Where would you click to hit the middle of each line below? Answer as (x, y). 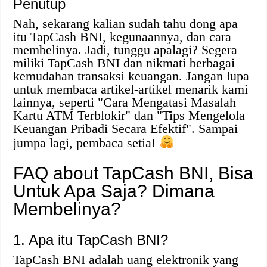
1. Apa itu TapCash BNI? (91, 240)
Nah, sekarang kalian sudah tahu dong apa (126, 23)
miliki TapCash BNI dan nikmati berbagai (124, 63)
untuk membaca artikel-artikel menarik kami (131, 89)
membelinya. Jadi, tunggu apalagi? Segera (125, 49)
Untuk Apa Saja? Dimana (114, 191)
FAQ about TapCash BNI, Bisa (133, 173)
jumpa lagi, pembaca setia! (86, 142)
